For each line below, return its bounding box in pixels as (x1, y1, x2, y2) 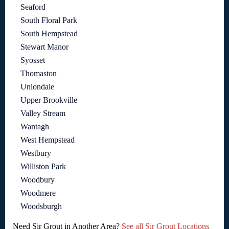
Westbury (20, 148, 51, 157)
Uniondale (20, 82, 54, 91)
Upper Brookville (20, 95, 77, 104)
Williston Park (20, 162, 66, 171)
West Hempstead (20, 135, 75, 144)
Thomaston (20, 68, 57, 78)
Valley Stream (20, 108, 65, 118)
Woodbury (20, 175, 55, 184)
